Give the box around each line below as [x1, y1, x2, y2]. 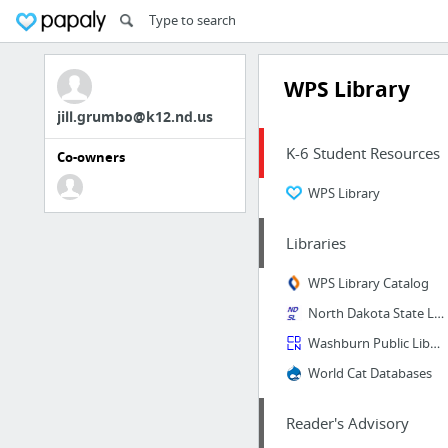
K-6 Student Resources [285, 143, 440, 163]
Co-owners [57, 148, 125, 167]
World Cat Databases [307, 364, 432, 382]
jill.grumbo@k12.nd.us [57, 107, 213, 127]
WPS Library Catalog [307, 274, 429, 292]
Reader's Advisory [285, 413, 409, 433]
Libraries [285, 233, 346, 253]
